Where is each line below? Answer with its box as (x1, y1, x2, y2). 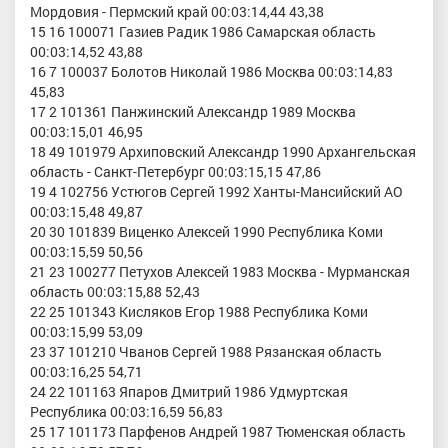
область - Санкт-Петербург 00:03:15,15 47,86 (30, 162, 321, 182)
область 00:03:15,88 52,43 (30, 282, 200, 302)
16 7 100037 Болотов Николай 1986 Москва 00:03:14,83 (30, 62, 393, 82)
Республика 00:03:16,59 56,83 (30, 402, 223, 422)
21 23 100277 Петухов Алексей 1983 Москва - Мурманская (30, 262, 410, 282)
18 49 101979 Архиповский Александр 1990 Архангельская (30, 142, 416, 162)
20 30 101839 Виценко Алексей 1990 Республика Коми (30, 222, 383, 242)
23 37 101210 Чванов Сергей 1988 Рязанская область (30, 342, 382, 362)
